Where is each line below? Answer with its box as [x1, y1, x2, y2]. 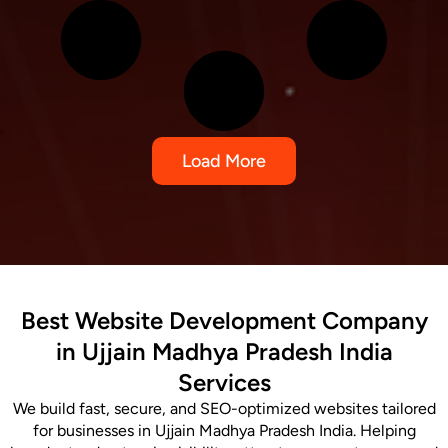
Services [177, 367, 271, 397]
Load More [182, 149, 266, 172]
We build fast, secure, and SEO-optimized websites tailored [12, 398, 436, 418]
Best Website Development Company [20, 305, 428, 335]
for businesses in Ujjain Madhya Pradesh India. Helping [32, 420, 416, 440]
